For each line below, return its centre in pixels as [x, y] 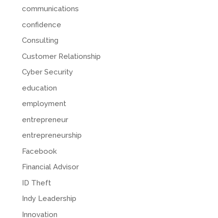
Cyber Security [47, 72]
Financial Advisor [50, 167]
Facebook [39, 151]
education [39, 88]
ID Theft [36, 183]
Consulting [40, 41]
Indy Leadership [49, 199]
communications [50, 9]
